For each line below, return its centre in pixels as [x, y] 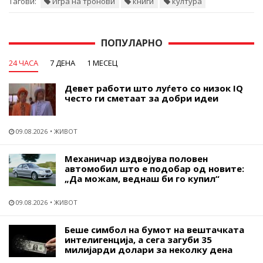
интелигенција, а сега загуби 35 [138, 239]
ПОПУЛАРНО [131, 43]
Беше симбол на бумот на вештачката [154, 229]
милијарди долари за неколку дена [149, 249]
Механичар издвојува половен [136, 158]
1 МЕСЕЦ [102, 63]
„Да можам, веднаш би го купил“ [142, 178]
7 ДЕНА [63, 63]
